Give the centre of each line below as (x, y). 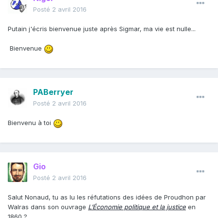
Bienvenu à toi (30, 123)
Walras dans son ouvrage (48, 207)
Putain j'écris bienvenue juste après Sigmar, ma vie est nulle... (102, 29)
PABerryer (53, 92)
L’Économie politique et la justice (137, 207)
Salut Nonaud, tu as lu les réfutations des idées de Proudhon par (107, 197)
